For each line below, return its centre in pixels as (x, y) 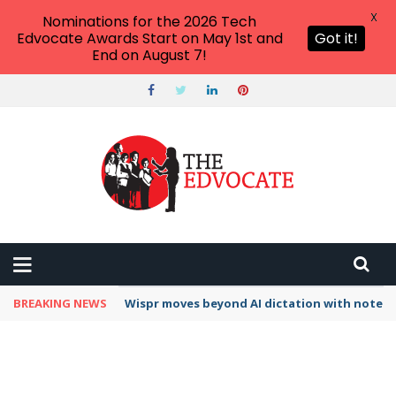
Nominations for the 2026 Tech (149, 22)
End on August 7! (149, 55)
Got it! (336, 38)
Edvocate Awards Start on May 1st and (149, 38)
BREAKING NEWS (60, 303)
